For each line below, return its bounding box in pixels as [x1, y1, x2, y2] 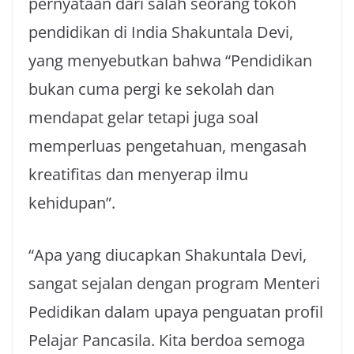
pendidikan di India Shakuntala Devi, [28, 21, 293, 43]
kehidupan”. [28, 192, 115, 213]
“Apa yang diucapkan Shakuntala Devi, [28, 244, 307, 265]
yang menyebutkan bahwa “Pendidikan [28, 50, 312, 71]
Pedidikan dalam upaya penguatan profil [28, 301, 323, 322]
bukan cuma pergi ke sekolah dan [28, 78, 274, 100]
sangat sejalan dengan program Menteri [28, 273, 320, 294]
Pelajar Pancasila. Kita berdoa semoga [28, 330, 305, 351]
